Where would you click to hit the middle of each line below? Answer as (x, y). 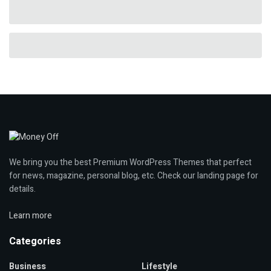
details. (22, 189)
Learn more (31, 216)
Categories (35, 242)
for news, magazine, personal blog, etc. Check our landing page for (134, 176)
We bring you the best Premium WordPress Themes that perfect (130, 163)
